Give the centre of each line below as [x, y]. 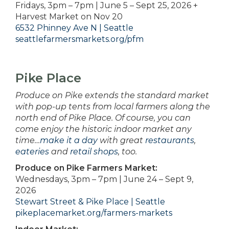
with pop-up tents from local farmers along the [113, 107]
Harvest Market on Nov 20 [69, 17]
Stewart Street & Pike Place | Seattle [90, 202]
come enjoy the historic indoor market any [104, 129]
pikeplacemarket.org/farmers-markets [94, 213]
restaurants [170, 141]
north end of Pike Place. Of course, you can [103, 118]
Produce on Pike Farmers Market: [86, 168]
